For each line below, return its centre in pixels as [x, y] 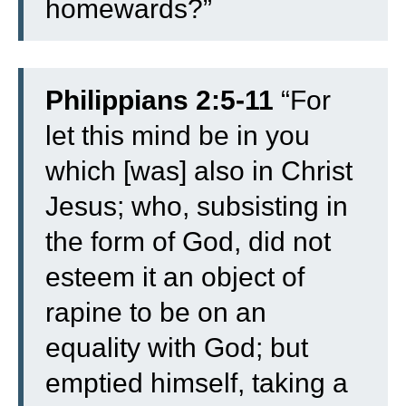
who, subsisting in [240, 206]
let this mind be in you [178, 135]
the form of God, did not [188, 241]
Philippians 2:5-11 [159, 100]
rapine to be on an [156, 312]
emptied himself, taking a [197, 382]
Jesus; [88, 206]
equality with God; [158, 347]
